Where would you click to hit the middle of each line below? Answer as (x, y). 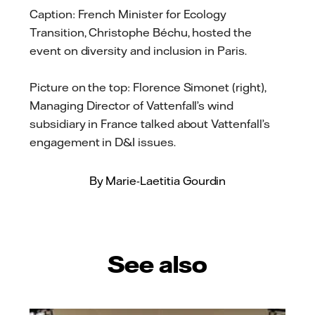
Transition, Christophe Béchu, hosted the (141, 32)
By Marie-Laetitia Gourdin (157, 180)
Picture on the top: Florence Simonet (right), (148, 87)
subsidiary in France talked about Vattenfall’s (150, 123)
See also (157, 264)
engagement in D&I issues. (104, 142)
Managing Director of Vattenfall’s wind (132, 105)
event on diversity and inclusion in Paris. (138, 50)
